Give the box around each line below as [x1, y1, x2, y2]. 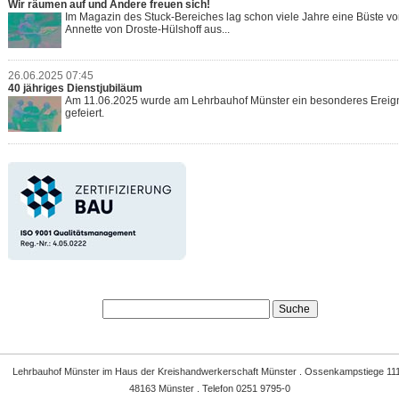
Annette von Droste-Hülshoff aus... [65, 22, 231, 36]
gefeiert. [65, 106, 105, 119]
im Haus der [100, 366, 159, 377]
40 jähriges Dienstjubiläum [8, 81, 143, 94]
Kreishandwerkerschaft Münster [158, 366, 297, 377]
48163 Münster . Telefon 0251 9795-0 [129, 383, 290, 394]
